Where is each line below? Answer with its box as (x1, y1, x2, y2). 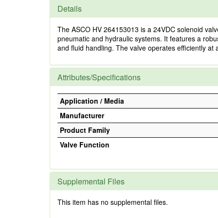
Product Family (60, 125, 110, 135)
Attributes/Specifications (57, 72, 141, 83)
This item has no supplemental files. (57, 197, 168, 207)
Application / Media (60, 96, 124, 106)
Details (57, 3, 82, 14)
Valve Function (60, 140, 109, 149)
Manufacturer (60, 110, 104, 120)
